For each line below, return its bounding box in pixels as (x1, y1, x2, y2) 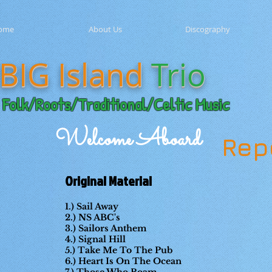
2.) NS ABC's (65, 212, 120, 223)
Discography (185, 24, 230, 35)
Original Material (65, 171, 154, 190)
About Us (89, 24, 122, 35)
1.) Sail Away (65, 201, 121, 212)
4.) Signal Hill (65, 234, 126, 245)
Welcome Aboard (55, 123, 202, 157)
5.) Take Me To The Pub (65, 245, 172, 256)
